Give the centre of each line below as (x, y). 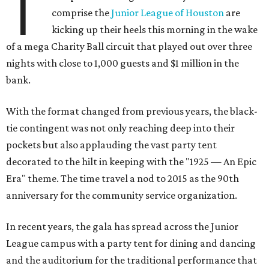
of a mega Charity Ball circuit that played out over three (129, 47)
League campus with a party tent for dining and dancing (131, 243)
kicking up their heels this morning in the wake (155, 30)
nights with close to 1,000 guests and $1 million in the (122, 63)
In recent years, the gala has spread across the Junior (122, 227)
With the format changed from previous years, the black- (132, 111)
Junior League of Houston (169, 13)
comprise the (82, 13)
